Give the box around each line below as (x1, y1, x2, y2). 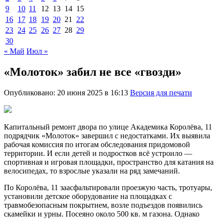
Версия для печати (130, 88, 192, 97)
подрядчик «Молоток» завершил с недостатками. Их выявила (4, 131, 210, 140)
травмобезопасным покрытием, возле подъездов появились (4, 200, 202, 209)
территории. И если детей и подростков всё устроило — (4, 149, 192, 157)
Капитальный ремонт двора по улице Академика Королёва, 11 (4, 122, 212, 131)
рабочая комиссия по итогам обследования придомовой (4, 140, 190, 149)
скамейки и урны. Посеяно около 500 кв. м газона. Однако (4, 209, 199, 218)
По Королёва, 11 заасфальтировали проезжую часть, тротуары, (4, 183, 212, 192)
